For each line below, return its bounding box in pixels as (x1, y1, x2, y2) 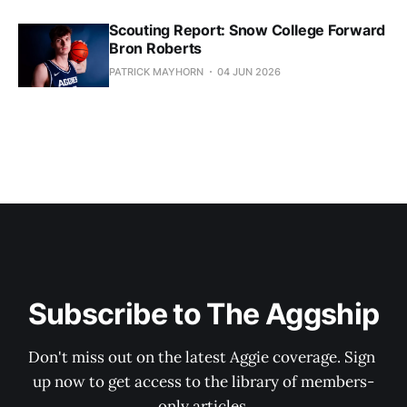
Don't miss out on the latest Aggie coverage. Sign (28, 347, 379, 368)
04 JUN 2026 (217, 65, 281, 79)
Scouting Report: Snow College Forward (109, 21, 386, 40)
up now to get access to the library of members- (33, 372, 374, 392)
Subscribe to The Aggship (27, 296, 380, 333)
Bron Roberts (109, 39, 203, 58)
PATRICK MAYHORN (109, 65, 203, 79)
